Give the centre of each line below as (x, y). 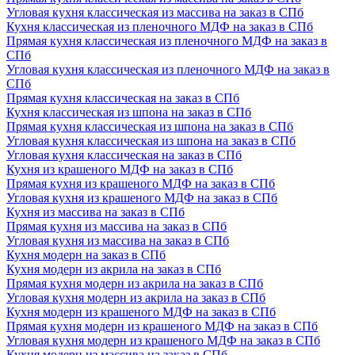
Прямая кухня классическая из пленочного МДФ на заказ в (167, 40)
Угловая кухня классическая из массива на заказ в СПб (155, 12)
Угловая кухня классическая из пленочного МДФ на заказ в (168, 69)
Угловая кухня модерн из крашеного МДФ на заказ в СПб (163, 340)
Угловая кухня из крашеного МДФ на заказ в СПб (142, 197)
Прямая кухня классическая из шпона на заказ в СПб (150, 126)
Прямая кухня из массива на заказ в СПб (116, 226)
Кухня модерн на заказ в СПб (86, 254)
